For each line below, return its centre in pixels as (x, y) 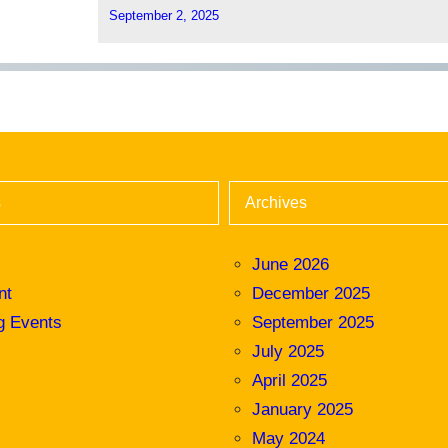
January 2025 (303, 410)
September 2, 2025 (164, 15)
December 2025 (311, 294)
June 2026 (291, 265)
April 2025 (290, 381)
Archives (276, 203)
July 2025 (288, 352)
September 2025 (313, 323)
